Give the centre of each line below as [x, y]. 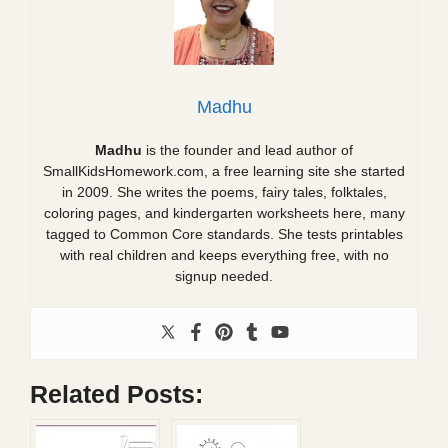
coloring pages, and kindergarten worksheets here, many [224, 213]
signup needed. [224, 276]
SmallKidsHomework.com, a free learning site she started [224, 171]
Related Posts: [116, 394]
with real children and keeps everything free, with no [224, 255]
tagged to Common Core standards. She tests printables [224, 234]
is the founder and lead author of [247, 150]
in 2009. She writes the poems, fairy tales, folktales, [224, 192]
